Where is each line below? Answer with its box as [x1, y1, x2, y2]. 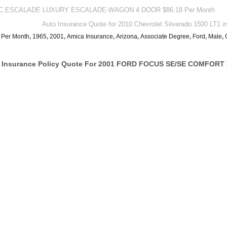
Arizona [116, 32, 137, 40]
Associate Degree [140, 32, 190, 40]
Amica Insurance [67, 32, 113, 40]
